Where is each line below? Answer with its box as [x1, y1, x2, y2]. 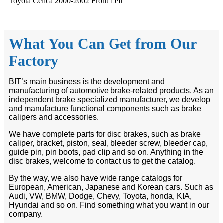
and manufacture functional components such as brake [9, 104, 201, 112]
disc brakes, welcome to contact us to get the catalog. [9, 156, 196, 165]
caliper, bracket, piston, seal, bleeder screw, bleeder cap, [9, 138, 208, 147]
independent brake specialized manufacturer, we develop [9, 95, 210, 104]
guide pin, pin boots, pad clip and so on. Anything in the [9, 147, 203, 156]
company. [9, 209, 43, 218]
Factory [9, 52, 58, 69]
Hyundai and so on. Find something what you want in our [9, 200, 209, 209]
